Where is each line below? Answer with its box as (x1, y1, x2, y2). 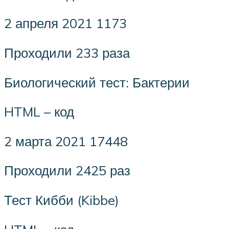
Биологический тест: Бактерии (4, 74, 190, 90)
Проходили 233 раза (4, 44, 130, 61)
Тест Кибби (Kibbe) (4, 192, 119, 209)
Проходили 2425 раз (4, 162, 130, 179)
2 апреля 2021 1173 (4, 15, 127, 32)
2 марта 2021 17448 (4, 132, 128, 149)
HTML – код (4, 103, 74, 120)
